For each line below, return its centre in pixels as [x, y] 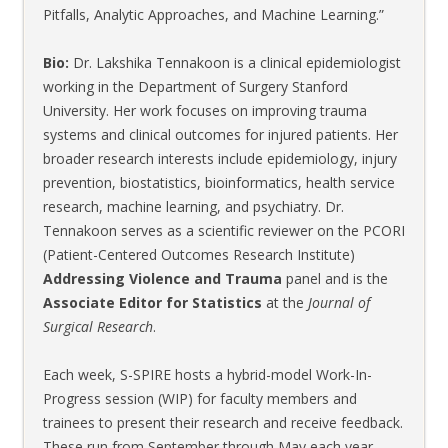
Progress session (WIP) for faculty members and [200, 398]
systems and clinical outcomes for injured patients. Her [220, 134]
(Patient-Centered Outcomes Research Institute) [199, 254]
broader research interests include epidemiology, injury [220, 158]
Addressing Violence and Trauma [162, 278]
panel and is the [335, 278]
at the [285, 302]
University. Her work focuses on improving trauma [205, 110]
